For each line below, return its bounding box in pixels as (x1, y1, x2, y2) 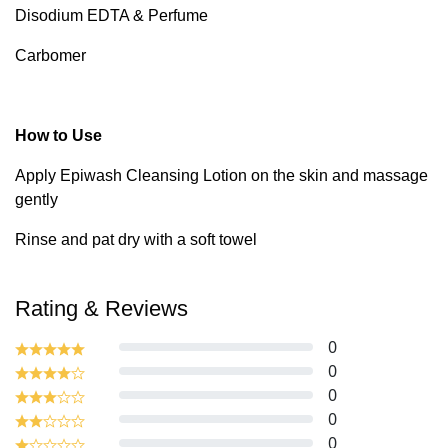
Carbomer (15, 47, 86, 64)
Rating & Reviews (15, 296, 188, 321)
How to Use (15, 127, 102, 144)
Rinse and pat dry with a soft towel (15, 231, 257, 248)
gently (15, 191, 58, 208)
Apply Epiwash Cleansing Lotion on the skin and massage (15, 167, 428, 184)
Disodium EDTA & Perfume (15, 7, 208, 24)
